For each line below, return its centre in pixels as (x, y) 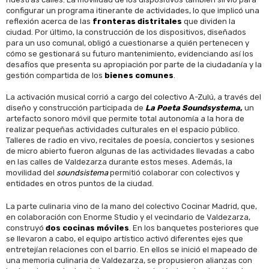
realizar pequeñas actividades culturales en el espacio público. (123, 129)
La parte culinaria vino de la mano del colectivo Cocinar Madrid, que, (131, 206)
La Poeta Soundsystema (193, 107)
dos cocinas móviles (87, 228)
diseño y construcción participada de (76, 107)
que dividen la (209, 21)
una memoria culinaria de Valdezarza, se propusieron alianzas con (129, 260)
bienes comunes (139, 75)
